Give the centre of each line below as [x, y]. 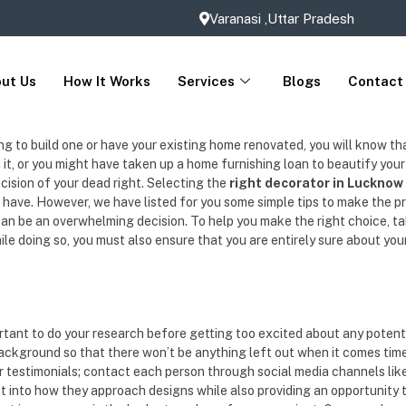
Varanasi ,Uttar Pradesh [281, 18]
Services [207, 81]
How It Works [107, 81]
